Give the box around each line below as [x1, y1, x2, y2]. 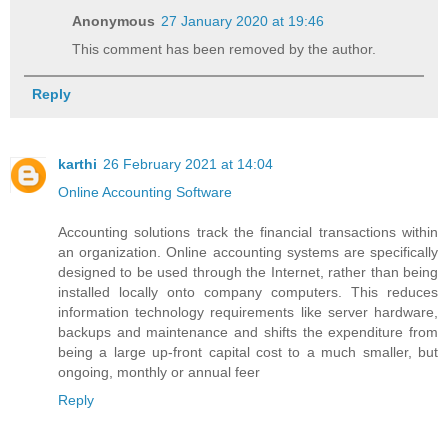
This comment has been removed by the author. [72, 40, 377, 57]
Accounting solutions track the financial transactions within [58, 223, 438, 240]
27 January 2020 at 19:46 [161, 12, 325, 29]
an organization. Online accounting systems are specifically [58, 243, 438, 260]
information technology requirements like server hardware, [58, 303, 438, 320]
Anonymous [72, 12, 156, 29]
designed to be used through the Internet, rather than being [58, 263, 438, 280]
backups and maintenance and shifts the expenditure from [58, 323, 438, 340]
